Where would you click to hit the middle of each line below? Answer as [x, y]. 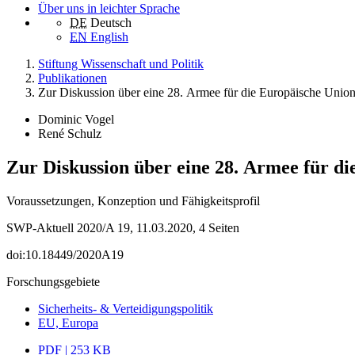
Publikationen [73, 78]
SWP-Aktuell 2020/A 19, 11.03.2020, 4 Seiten [123, 228]
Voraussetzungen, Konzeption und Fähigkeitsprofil [133, 201]
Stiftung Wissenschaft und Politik [121, 64]
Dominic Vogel [76, 120]
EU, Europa [68, 323]
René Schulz [70, 134]
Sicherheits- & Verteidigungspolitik [126, 309]
